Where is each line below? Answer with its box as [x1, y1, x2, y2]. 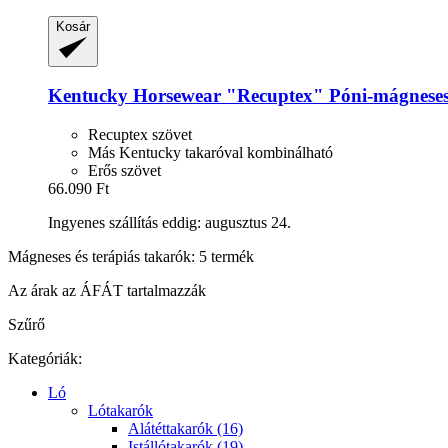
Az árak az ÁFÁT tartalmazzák [8, 281, 206, 299]
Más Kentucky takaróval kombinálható [88, 143, 333, 161]
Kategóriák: [8, 349, 82, 367]
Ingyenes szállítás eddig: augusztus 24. [48, 213, 291, 231]
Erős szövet [88, 161, 161, 179]
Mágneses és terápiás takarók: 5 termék [8, 247, 254, 265]
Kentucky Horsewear [48, 85, 221, 107]
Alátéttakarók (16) [128, 419, 243, 437]
